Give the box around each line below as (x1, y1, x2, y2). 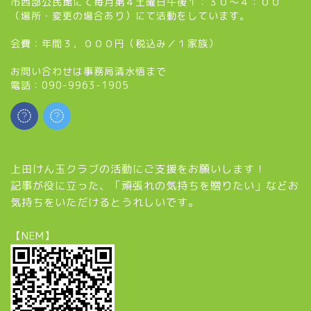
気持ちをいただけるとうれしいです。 (10, 194, 199, 210)
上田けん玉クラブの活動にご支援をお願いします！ (10, 161, 266, 176)
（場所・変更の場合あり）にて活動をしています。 (10, 8, 250, 22)
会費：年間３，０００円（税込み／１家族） (10, 36, 219, 50)
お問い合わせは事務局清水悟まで (10, 64, 167, 78)
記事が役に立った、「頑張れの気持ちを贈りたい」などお (10, 178, 299, 193)
